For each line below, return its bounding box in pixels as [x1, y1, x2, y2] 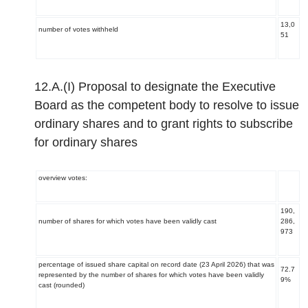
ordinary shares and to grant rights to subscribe [34, 117, 293, 131]
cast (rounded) [38, 281, 85, 289]
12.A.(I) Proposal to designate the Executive [34, 80, 276, 93]
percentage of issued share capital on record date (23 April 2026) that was [38, 261, 274, 268]
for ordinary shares [34, 135, 137, 149]
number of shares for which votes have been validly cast [38, 217, 217, 225]
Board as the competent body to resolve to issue [34, 98, 299, 112]
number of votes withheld [38, 25, 118, 33]
